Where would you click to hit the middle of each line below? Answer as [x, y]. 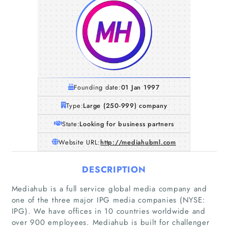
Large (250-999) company [125, 105]
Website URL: [80, 142]
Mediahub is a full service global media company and [109, 189]
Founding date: [97, 87]
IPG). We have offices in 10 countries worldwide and [108, 211]
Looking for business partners [127, 124]
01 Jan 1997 [140, 87]
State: [71, 124]
